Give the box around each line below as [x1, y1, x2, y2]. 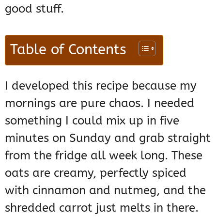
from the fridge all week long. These [5, 149, 202, 163]
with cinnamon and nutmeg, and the [5, 184, 206, 198]
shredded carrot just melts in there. [5, 201, 199, 215]
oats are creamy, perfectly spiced [5, 166, 186, 180]
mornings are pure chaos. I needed [5, 96, 194, 110]
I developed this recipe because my [5, 79, 197, 93]
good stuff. [5, 2, 64, 16]
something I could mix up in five [5, 114, 179, 128]
